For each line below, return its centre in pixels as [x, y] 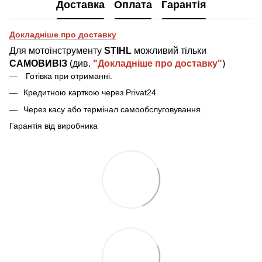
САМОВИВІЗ [38, 63]
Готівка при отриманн [66, 76]
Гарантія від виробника [54, 126]
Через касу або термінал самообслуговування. [113, 109]
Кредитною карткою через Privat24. [91, 93]
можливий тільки [169, 50]
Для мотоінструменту [57, 50]
